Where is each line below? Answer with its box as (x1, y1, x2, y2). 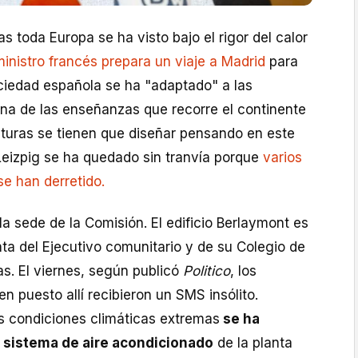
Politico (183, 263, 230, 280)
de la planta (213, 335, 292, 352)
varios (263, 149, 302, 165)
